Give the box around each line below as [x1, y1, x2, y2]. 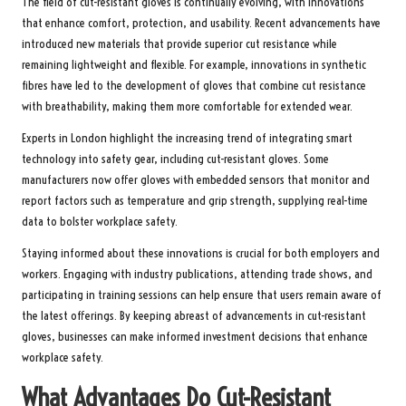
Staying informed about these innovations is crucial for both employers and [22, 245, 380, 261]
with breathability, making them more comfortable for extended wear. [22, 98, 353, 114]
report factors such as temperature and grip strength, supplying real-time [22, 192, 368, 208]
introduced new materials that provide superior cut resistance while [22, 35, 337, 52]
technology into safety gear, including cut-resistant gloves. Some [22, 150, 329, 167]
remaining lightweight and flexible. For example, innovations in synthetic [22, 56, 366, 72]
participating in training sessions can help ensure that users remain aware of [22, 286, 382, 303]
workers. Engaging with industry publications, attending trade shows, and [22, 266, 372, 282]
